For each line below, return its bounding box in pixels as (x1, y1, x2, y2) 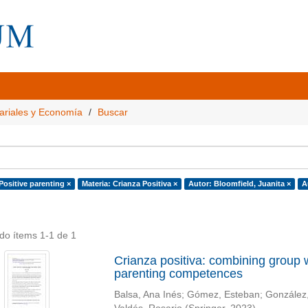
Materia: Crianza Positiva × (81, 179, 177, 188)
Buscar (98, 107, 128, 118)
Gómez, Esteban (186, 289, 260, 300)
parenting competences (113, 267, 243, 280)
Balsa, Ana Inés (113, 289, 181, 300)
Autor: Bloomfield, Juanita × (188, 179, 291, 188)
